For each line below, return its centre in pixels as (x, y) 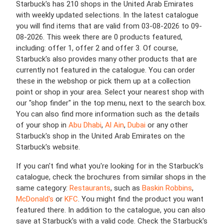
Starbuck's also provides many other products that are (106, 59)
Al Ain (114, 125)
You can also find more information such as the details (108, 114)
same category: (43, 188)
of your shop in (42, 125)
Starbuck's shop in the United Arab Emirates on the (100, 136)
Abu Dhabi (85, 125)
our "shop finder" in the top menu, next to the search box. (111, 103)
